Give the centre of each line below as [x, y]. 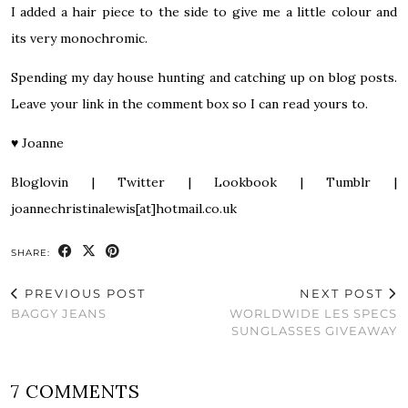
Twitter [130, 182]
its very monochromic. [81, 38]
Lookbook [246, 182]
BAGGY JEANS [59, 313]
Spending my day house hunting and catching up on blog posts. [204, 77]
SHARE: [32, 252]
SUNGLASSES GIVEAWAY [314, 330]
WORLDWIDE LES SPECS [313, 313]
